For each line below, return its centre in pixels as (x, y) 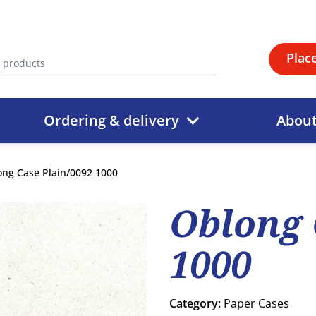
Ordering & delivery (111, 120)
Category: (196, 303)
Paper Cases (256, 303)
